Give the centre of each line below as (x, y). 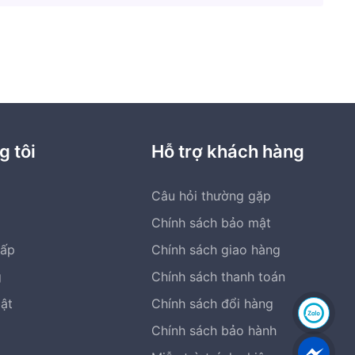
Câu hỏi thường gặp (212, 196)
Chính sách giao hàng (216, 250)
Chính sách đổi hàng (213, 303)
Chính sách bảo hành (214, 330)
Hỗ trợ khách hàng (228, 151)
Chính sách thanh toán (219, 277)
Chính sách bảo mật (212, 223)
